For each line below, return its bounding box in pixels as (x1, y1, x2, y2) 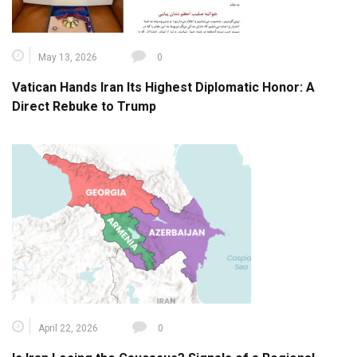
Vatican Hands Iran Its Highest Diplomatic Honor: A (12, 79, 315, 95)
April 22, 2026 (38, 322, 98, 334)
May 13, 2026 (38, 51, 97, 63)
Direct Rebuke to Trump (12, 98, 156, 114)
